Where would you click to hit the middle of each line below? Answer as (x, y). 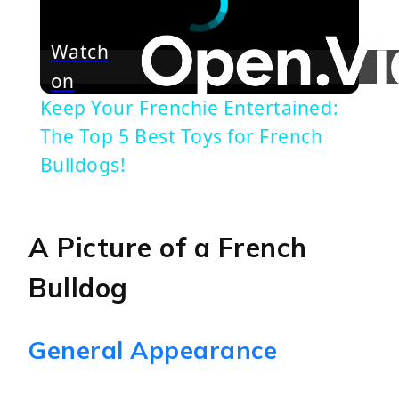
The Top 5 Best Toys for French (181, 136)
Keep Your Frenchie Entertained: (189, 107)
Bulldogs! (83, 164)
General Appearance (153, 350)
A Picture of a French (168, 247)
